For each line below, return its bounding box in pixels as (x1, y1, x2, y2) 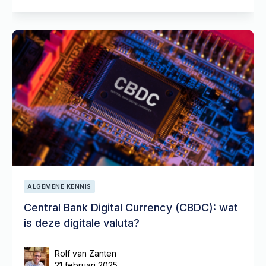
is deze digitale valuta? (24, 217, 140, 229)
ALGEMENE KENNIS (27, 183, 91, 190)
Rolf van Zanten (55, 248, 116, 258)
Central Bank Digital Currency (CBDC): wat (24, 201, 238, 214)
